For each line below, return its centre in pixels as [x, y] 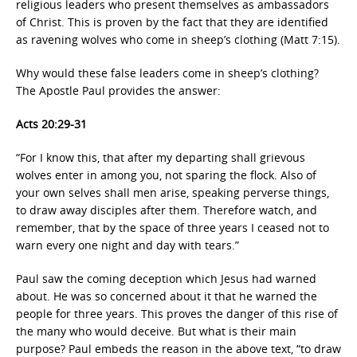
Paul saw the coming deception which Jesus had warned [166, 279]
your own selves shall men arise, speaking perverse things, [173, 192]
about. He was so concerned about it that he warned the [167, 296]
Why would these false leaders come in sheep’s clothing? [167, 73]
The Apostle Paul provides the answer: [118, 90]
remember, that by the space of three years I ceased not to [173, 228]
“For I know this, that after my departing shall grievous [161, 157]
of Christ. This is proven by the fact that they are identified [172, 22]
